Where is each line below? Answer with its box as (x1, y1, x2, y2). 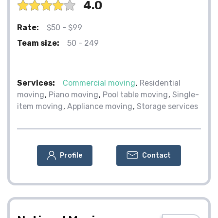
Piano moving (49, 90, 98, 99)
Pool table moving (103, 90, 168, 99)
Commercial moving (63, 78, 135, 88)
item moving (17, 101, 63, 111)
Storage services (137, 101, 198, 111)
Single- (172, 90, 199, 99)
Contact (142, 151, 171, 160)
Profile (60, 151, 82, 160)
